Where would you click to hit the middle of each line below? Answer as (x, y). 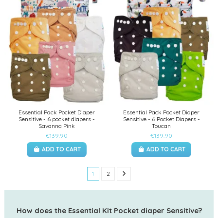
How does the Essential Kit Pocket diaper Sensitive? (109, 210)
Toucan (161, 126)
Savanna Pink (57, 126)
